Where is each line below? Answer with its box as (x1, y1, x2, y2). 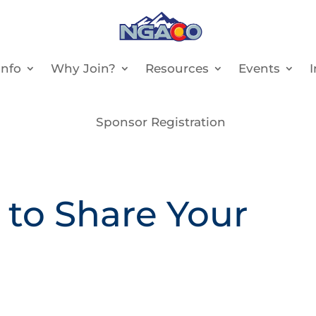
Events (238, 61, 281, 75)
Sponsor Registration (95, 114, 226, 129)
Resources (145, 61, 209, 75)
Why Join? (51, 61, 116, 75)
